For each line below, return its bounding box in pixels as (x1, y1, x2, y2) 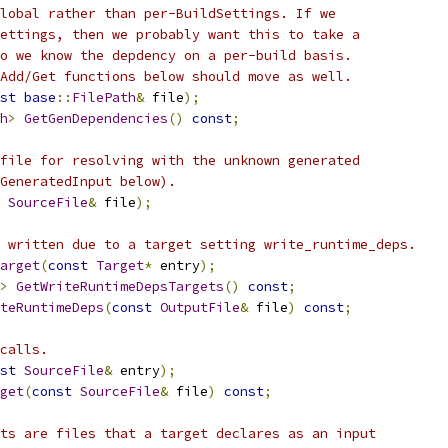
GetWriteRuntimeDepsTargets (16, 278, 224, 295)
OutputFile (160, 299, 240, 316)
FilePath (72, 89, 136, 106)
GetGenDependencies (24, 110, 168, 127)
